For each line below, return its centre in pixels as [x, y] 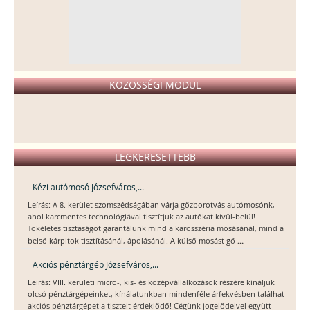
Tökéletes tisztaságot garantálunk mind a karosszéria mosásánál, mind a [156, 229]
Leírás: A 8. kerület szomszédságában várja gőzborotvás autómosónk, [151, 205]
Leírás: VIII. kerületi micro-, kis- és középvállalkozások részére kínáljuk [151, 283]
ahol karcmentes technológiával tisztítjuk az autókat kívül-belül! [142, 217]
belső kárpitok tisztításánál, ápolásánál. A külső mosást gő [133, 241]
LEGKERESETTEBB [155, 157]
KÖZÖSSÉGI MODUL [155, 85]
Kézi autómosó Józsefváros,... [88, 187]
